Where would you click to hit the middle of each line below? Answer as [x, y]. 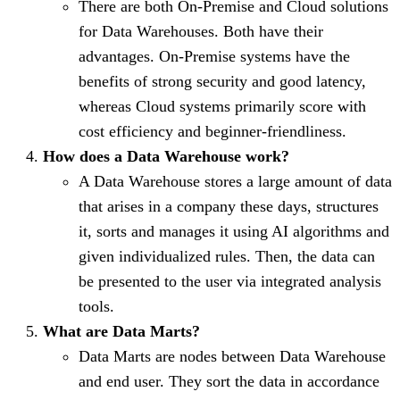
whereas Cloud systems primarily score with [222, 106]
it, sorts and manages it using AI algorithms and [234, 231]
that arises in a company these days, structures [229, 206]
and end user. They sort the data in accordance [229, 381]
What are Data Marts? [121, 331]
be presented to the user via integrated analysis [230, 281]
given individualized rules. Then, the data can [227, 256]
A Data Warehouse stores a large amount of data [235, 181]
